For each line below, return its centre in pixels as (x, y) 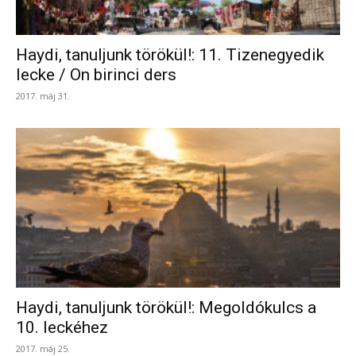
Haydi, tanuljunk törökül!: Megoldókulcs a (166, 308)
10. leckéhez (62, 328)
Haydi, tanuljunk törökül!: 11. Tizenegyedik (170, 54)
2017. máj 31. (43, 95)
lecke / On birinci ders (96, 74)
